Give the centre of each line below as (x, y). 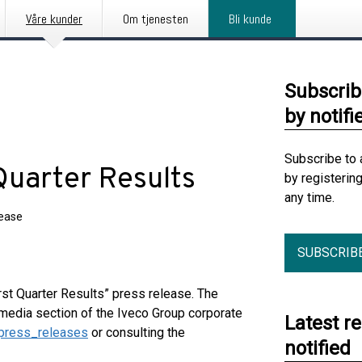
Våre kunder (54, 19)
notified (318, 348)
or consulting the (137, 333)
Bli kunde (250, 19)
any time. (309, 198)
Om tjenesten (156, 19)
